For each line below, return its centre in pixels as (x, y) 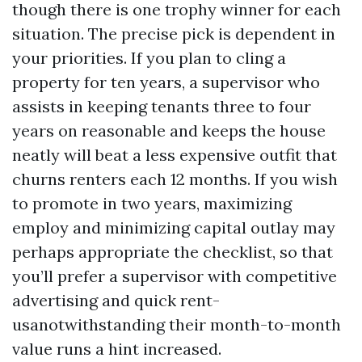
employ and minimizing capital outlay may (174, 227)
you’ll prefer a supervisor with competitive (175, 276)
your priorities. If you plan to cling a (149, 58)
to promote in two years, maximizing (152, 203)
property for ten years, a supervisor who (166, 82)
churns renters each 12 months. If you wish (175, 179)
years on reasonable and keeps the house (169, 130)
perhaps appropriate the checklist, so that (173, 252)
